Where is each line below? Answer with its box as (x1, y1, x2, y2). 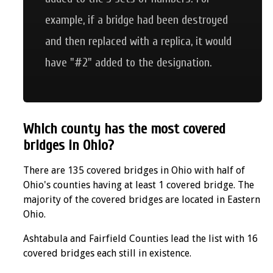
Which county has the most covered (23, 120, 225, 137)
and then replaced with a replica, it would (45, 34, 232, 48)
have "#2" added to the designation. (45, 55, 212, 69)
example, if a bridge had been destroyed (45, 12, 228, 27)
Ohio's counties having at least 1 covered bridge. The (23, 179, 254, 191)
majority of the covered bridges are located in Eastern (23, 193, 260, 205)
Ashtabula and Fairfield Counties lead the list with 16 (23, 232, 258, 244)
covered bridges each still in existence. (23, 247, 191, 259)
